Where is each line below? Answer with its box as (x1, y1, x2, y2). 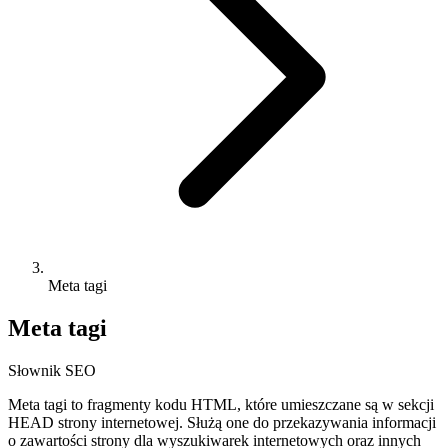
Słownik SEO (8, 361, 96, 379)
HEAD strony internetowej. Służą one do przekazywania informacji (8, 413, 436, 431)
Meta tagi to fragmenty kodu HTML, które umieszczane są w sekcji (8, 395, 434, 413)
